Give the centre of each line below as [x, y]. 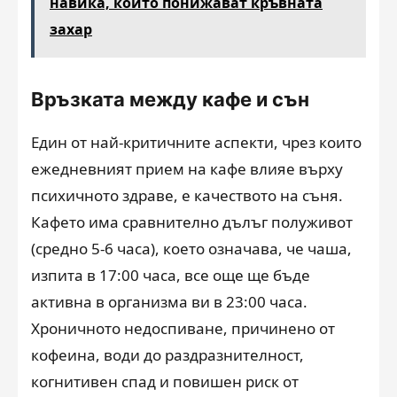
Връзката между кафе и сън [170, 99]
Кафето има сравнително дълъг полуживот [192, 222]
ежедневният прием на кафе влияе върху [187, 169]
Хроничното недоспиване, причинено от [183, 328]
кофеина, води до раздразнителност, [167, 355]
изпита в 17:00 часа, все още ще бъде [171, 275]
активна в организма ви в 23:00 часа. [169, 302]
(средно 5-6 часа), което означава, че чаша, [191, 249]
